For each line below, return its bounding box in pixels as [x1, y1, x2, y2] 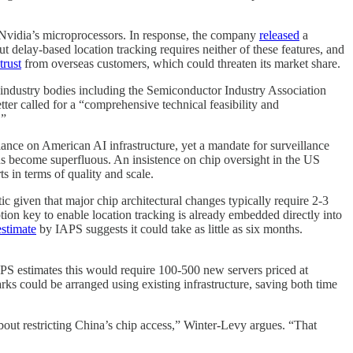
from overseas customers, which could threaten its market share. [21, 57, 340, 71]
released [259, 28, 299, 43]
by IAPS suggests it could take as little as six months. [36, 222, 303, 236]
